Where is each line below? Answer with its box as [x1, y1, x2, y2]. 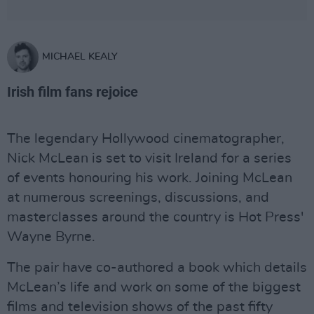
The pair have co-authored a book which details [7, 261, 307, 275]
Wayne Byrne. [7, 230, 95, 244]
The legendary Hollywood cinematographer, [7, 132, 285, 146]
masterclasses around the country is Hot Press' [7, 210, 303, 224]
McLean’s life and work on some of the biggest [7, 280, 301, 294]
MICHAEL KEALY [42, 52, 118, 62]
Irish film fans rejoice [7, 83, 138, 100]
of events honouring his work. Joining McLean [7, 171, 292, 185]
